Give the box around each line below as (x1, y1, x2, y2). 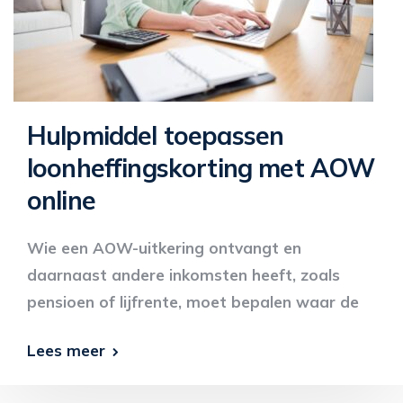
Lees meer (27, 341, 105, 360)
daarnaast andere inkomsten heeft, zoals (27, 265, 340, 284)
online (27, 184, 95, 216)
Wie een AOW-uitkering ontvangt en (27, 238, 301, 257)
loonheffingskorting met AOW (27, 152, 375, 184)
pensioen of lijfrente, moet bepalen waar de (27, 292, 359, 311)
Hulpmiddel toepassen (27, 120, 284, 151)
